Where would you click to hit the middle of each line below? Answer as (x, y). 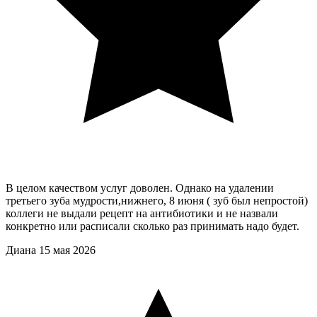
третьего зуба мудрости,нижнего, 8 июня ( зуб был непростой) (157, 201)
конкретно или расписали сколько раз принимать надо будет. (152, 226)
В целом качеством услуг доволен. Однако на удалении (140, 188)
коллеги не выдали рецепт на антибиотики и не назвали (142, 214)
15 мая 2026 (67, 250)
